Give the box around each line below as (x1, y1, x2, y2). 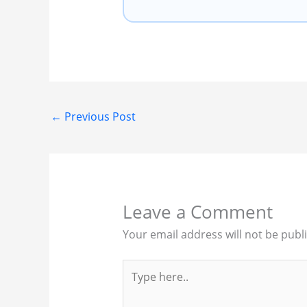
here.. (121, 276, 151, 292)
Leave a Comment (122, 199, 273, 224)
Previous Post (62, 108, 136, 124)
